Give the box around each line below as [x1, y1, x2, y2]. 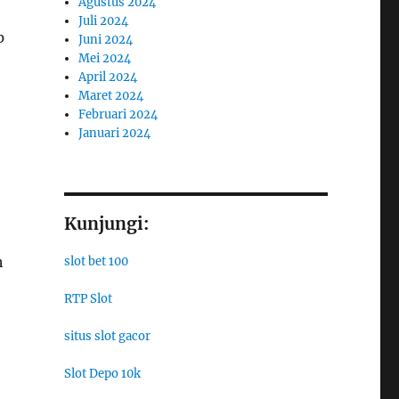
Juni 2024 [78, 32, 134, 47]
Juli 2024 [78, 13, 129, 28]
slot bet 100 [63, 254, 128, 269]
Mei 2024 [78, 51, 132, 66]
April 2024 [78, 69, 138, 85]
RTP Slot [63, 291, 112, 306]
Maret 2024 [78, 88, 144, 103]
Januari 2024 [78, 126, 151, 141]
